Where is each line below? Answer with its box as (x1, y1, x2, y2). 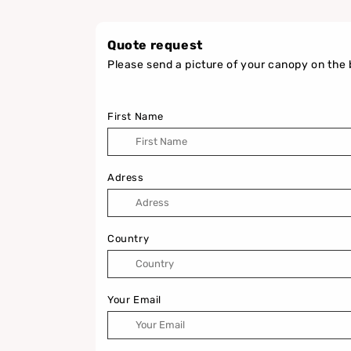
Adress (107, 171, 144, 183)
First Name (107, 110, 164, 122)
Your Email (107, 293, 161, 306)
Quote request (107, 37, 203, 52)
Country (107, 232, 150, 244)
